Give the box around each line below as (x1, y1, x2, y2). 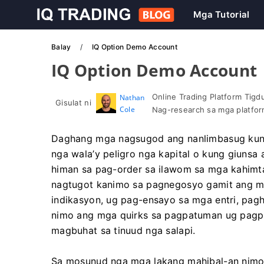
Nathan (119, 93, 145, 103)
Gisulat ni (55, 98, 91, 107)
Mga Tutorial (193, 9, 250, 20)
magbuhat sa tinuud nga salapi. (51, 225, 196, 236)
